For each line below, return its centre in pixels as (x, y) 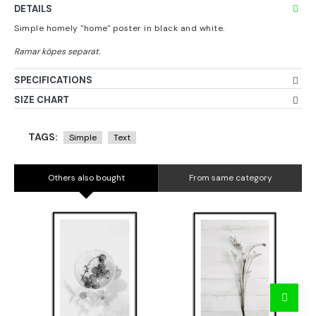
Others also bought (86, 178)
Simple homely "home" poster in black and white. (120, 28)
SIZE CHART (42, 100)
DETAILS (33, 9)
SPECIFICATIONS (53, 80)
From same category (230, 178)
